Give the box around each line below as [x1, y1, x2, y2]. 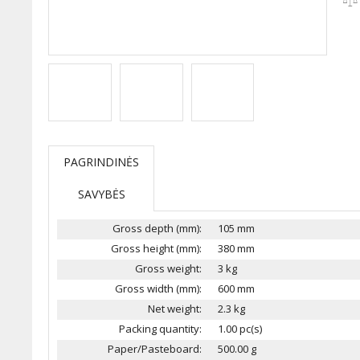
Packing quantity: [119, 321, 202, 336]
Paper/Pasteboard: [108, 342, 202, 356]
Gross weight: [135, 261, 202, 276]
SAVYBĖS [77, 186, 125, 202]
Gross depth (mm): [112, 221, 202, 235]
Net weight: [148, 301, 202, 316]
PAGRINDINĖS [63, 154, 139, 170]
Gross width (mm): [115, 281, 202, 296]
